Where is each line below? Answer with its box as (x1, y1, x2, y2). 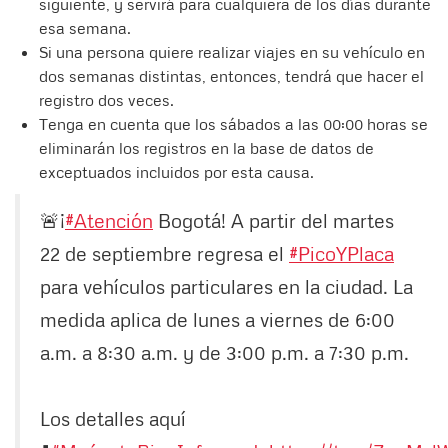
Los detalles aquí (40, 405, 186, 430)
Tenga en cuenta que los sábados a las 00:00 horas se (39, 113, 428, 134)
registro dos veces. (39, 89, 182, 110)
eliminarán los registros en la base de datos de (39, 137, 374, 158)
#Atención (65, 207, 153, 232)
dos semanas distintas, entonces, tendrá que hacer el (39, 65, 424, 86)
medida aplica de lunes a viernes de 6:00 (40, 306, 395, 331)
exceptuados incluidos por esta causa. (39, 161, 322, 182)
